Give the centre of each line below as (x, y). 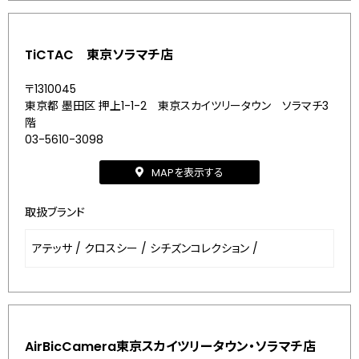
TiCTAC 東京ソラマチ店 (99, 55)
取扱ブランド (55, 212)
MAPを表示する (188, 172)
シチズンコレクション (200, 248)
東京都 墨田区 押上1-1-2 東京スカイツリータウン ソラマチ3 (177, 106)
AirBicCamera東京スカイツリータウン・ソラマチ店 (170, 347)
